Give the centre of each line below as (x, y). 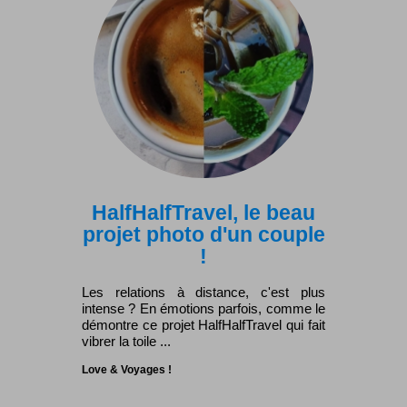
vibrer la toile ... (126, 342)
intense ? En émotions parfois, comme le (203, 309)
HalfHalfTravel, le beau (203, 213)
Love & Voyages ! (127, 370)
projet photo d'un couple (203, 235)
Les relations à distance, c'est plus (203, 293)
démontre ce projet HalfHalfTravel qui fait (203, 325)
